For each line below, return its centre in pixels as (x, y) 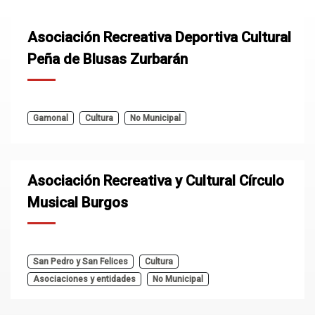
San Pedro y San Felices (81, 262)
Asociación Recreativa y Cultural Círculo (156, 181)
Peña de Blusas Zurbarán (108, 59)
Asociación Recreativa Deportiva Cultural (159, 37)
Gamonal (51, 118)
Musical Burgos (78, 202)
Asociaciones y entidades (84, 279)
